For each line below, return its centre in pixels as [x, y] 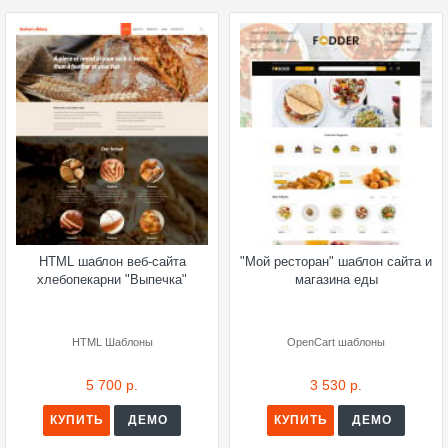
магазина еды [336, 279]
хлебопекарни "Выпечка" [112, 279]
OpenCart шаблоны [336, 341]
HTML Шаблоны [112, 341]
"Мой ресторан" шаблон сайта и [336, 261]
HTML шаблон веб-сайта [112, 261]
